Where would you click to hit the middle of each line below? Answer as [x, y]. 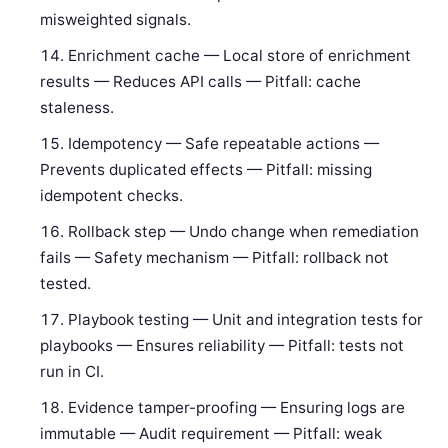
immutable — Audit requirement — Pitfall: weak [211, 434]
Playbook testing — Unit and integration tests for [246, 320]
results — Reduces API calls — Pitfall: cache [201, 82]
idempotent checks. [112, 196]
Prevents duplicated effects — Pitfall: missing [206, 170]
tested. [66, 284]
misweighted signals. [116, 20]
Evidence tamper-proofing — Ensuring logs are [237, 408]
